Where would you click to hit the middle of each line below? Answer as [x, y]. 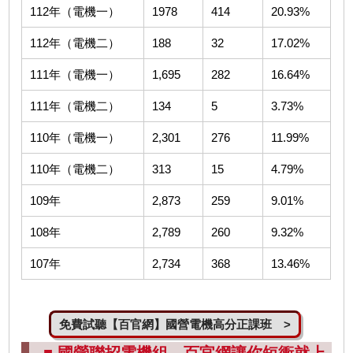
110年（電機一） [75, 138]
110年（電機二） [75, 169]
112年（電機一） [75, 12]
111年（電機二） [75, 106]
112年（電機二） [75, 43]
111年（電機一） [75, 75]
